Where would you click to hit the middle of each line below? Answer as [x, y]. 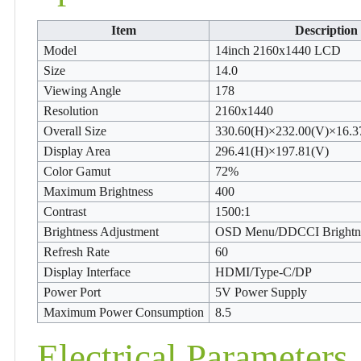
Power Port [72, 292]
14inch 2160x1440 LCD [278, 50]
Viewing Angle [82, 90]
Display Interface [87, 272]
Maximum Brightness [98, 191]
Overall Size [75, 131]
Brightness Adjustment [101, 231]
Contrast [64, 211]
